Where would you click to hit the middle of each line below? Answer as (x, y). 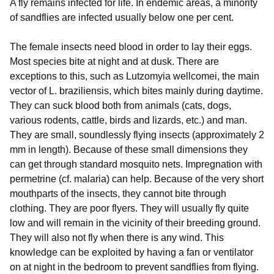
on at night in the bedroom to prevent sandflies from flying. (134, 267)
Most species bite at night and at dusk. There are (114, 62)
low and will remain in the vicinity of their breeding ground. (135, 223)
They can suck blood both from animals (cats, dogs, (120, 106)
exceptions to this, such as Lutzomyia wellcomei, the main (135, 76)
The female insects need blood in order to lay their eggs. (131, 47)
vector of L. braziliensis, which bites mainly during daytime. (136, 91)
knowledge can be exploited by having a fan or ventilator (131, 253)
